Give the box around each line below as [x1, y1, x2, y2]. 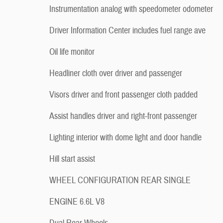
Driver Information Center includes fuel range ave [49, 25, 206, 36]
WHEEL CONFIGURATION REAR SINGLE [49, 175, 191, 186]
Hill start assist [49, 153, 95, 165]
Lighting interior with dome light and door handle [49, 132, 202, 143]
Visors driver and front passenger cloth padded [49, 89, 198, 101]
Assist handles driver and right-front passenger [49, 111, 197, 122]
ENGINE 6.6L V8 [49, 196, 105, 208]
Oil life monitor [49, 46, 95, 58]
